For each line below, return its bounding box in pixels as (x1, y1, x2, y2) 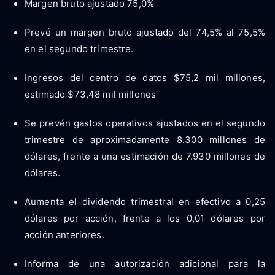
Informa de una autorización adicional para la (25, 257, 265, 269)
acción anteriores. (25, 228, 104, 241)
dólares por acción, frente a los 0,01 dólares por (25, 212, 265, 224)
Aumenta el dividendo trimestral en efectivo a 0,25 (25, 195, 265, 207)
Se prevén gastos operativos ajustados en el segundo (25, 117, 265, 129)
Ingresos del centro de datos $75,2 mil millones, (25, 71, 265, 83)
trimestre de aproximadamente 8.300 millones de (25, 133, 265, 145)
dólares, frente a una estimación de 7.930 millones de (25, 150, 265, 162)
